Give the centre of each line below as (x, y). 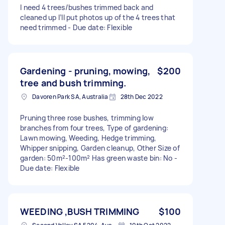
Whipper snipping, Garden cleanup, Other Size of (100, 148)
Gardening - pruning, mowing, (85, 71)
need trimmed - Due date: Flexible (76, 27)
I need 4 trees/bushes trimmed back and (87, 7)
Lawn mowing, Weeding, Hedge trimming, (88, 138)
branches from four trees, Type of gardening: (94, 128)
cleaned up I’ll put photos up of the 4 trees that (98, 17)
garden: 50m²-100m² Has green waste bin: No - (99, 158)
